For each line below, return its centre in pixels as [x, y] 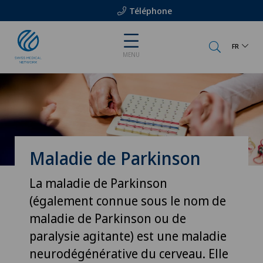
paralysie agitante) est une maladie [128, 236]
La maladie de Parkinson [98, 183]
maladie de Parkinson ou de [108, 218]
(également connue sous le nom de [128, 200]
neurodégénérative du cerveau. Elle [129, 253]
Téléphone [151, 11]
